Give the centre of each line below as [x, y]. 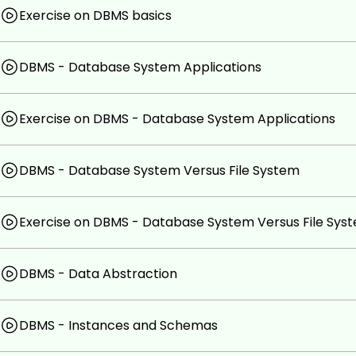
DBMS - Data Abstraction [98, 273]
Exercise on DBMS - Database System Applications [177, 118]
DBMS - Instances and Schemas [118, 325]
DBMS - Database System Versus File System [159, 170]
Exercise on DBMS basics [95, 15]
